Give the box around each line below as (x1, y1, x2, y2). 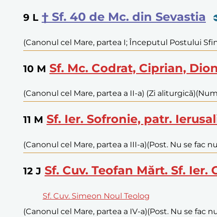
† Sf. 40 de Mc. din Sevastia (42, 9, 206, 24)
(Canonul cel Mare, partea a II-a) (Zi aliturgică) (23, 89, 196, 98)
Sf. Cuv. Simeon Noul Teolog (43, 191, 150, 201)
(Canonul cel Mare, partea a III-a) (23, 140, 147, 150)
